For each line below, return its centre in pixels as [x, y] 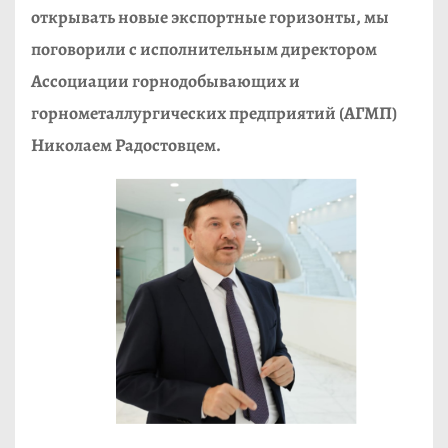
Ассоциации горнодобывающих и [165, 81]
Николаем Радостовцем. [126, 145]
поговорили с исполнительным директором [204, 49]
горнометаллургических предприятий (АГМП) [214, 113]
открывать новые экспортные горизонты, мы [210, 17]
